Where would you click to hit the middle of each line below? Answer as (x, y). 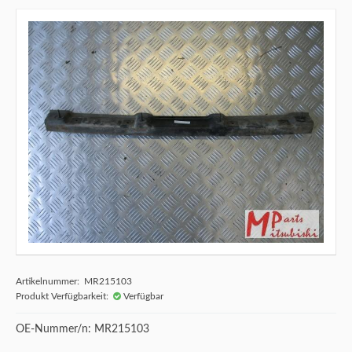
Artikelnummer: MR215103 (74, 281)
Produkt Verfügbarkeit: (64, 296)
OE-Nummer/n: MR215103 (82, 329)
